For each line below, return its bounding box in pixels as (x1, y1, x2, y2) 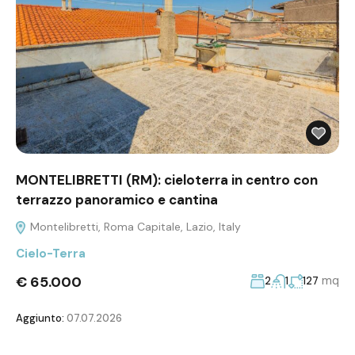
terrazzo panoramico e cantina (16, 191, 218, 209)
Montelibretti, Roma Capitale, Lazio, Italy (27, 219, 241, 235)
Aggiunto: (16, 311, 64, 326)
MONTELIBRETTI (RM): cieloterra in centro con (16, 171, 318, 189)
